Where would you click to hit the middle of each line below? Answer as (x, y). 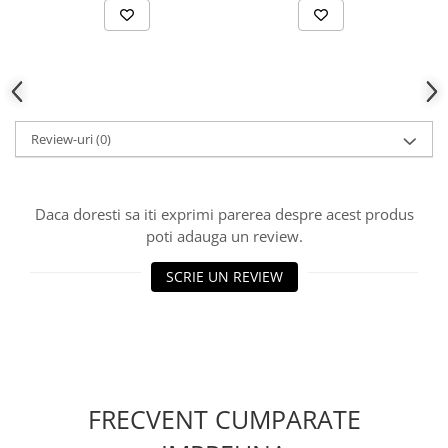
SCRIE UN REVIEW (224, 276)
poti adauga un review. (224, 235)
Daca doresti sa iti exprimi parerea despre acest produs (224, 213)
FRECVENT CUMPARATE (224, 418)
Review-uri (63, 138)
